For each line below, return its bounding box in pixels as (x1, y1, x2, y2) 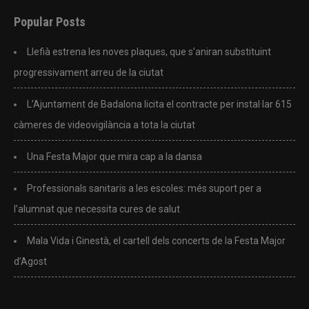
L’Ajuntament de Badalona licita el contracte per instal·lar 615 (27, 98, 292, 110)
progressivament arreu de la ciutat (14, 66, 163, 78)
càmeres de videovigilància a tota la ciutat (14, 119, 195, 130)
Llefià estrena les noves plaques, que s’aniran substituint (27, 46, 271, 57)
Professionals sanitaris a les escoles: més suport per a (27, 182, 261, 194)
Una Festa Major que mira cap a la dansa (27, 150, 202, 162)
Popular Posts (14, 14, 86, 29)
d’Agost (14, 255, 47, 267)
